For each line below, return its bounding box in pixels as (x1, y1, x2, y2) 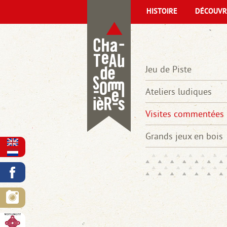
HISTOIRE (146, 7, 178, 17)
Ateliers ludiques (145, 86, 212, 97)
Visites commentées (145, 108, 224, 120)
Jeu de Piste (145, 63, 192, 75)
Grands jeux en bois (145, 130, 223, 142)
